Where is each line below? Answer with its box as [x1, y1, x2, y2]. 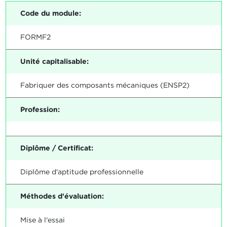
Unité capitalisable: [20, 57, 89, 66]
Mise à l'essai [20, 216, 65, 224]
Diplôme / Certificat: [20, 144, 93, 153]
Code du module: [20, 9, 81, 18]
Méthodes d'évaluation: [20, 192, 104, 201]
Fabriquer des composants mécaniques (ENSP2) [20, 81, 190, 90]
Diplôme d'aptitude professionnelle [20, 168, 143, 176]
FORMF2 [20, 33, 51, 42]
